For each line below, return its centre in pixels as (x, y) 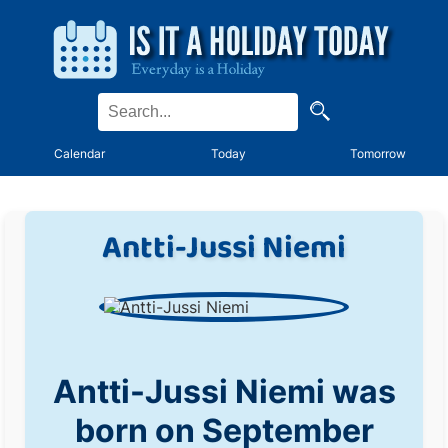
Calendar (80, 153)
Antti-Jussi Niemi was (224, 391)
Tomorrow (378, 153)
